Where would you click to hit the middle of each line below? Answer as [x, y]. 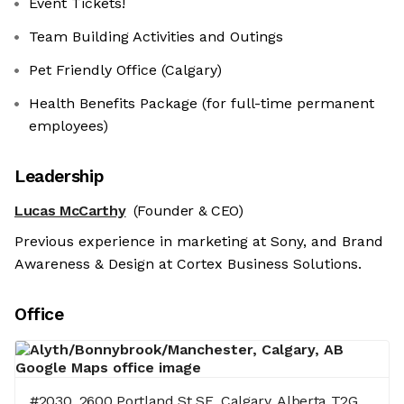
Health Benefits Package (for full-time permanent [202, 103]
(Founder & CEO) [188, 211]
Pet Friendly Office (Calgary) [125, 70]
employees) [69, 126]
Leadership [60, 176]
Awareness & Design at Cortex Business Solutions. [188, 264]
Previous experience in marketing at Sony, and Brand [199, 242]
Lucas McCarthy [70, 211]
